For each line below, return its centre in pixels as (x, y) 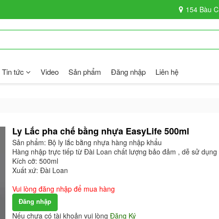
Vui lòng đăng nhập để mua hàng (64, 189)
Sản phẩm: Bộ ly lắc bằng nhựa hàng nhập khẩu (87, 142)
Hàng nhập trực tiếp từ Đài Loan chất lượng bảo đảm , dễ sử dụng (115, 152)
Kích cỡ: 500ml (35, 161)
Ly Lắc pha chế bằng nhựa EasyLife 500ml (101, 131)
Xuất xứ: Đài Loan (40, 170)
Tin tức (14, 71)
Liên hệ (167, 71)
